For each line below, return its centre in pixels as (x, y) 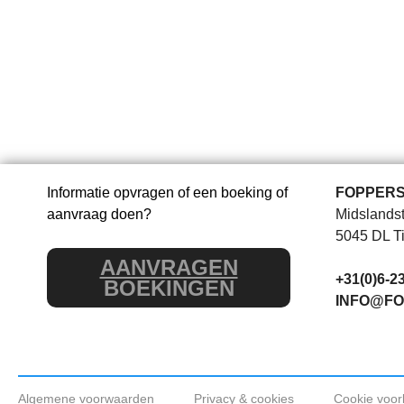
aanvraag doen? (99, 214)
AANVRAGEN (169, 267)
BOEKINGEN (169, 288)
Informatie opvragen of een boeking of (167, 193)
